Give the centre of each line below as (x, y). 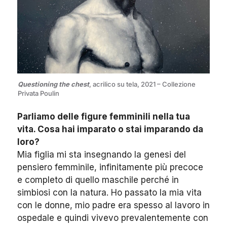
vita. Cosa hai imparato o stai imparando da (110, 129)
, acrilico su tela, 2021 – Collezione (142, 84)
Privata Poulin (39, 93)
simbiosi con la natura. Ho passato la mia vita (109, 192)
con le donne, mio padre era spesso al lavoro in (113, 205)
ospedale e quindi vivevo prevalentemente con (113, 218)
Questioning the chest (53, 84)
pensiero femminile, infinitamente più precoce (110, 167)
